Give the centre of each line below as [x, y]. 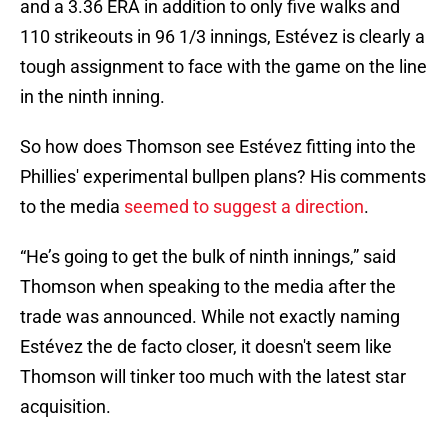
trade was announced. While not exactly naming [210, 317]
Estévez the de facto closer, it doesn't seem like [206, 347]
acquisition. [65, 407]
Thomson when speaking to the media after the [208, 287]
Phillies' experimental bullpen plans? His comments [223, 177]
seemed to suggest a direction [244, 207]
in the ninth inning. [92, 97]
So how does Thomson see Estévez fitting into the [218, 147]
